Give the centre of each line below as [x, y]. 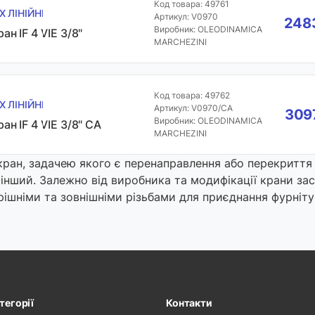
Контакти [189, 303]
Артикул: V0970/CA [193, 108]
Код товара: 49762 [192, 95]
